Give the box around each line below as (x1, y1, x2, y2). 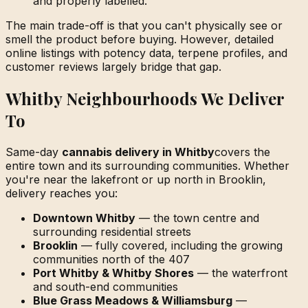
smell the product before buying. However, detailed (5, 32, 274, 47)
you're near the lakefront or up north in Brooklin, (5, 173, 266, 187)
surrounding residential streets (33, 225, 191, 239)
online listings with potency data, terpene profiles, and (5, 46, 287, 60)
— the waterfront (194, 266, 287, 280)
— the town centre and (135, 211, 259, 225)
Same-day (5, 145, 62, 159)
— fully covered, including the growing (78, 239, 283, 253)
